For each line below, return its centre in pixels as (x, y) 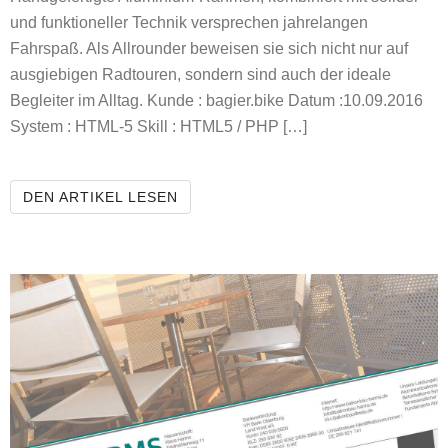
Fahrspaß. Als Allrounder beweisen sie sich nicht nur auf (209, 49)
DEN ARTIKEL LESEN (100, 197)
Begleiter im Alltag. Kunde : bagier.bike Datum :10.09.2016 (216, 101)
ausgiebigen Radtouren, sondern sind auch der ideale (200, 75)
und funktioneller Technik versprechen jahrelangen (189, 23)
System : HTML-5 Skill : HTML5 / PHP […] (158, 127)
